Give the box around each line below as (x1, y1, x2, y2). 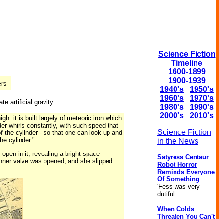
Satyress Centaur (157, 153, 209, 161)
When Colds (157, 205, 194, 213)
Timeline (171, 59, 202, 67)
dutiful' (157, 190, 175, 197)
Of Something (157, 175, 199, 183)
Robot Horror (157, 161, 197, 168)
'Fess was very (157, 183, 200, 190)
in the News (157, 137, 198, 145)
